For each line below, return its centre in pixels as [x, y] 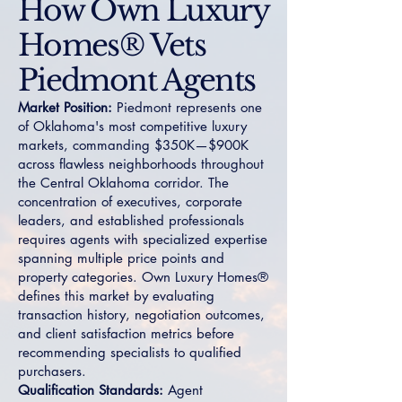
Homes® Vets [112, 45]
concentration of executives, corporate [130, 201]
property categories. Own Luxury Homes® [143, 277]
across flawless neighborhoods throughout [141, 164]
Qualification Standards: [91, 390]
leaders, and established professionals [131, 220]
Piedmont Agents [137, 80]
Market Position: [65, 107]
